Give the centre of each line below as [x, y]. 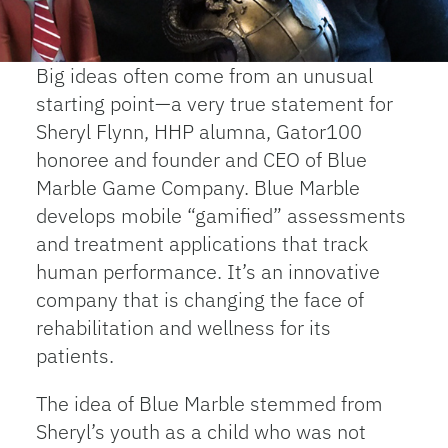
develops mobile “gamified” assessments [220, 215]
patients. [74, 355]
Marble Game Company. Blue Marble [197, 187]
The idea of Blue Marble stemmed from [209, 403]
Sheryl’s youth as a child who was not [200, 431]
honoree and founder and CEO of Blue [201, 159]
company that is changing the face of [199, 299]
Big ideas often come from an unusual [204, 75]
